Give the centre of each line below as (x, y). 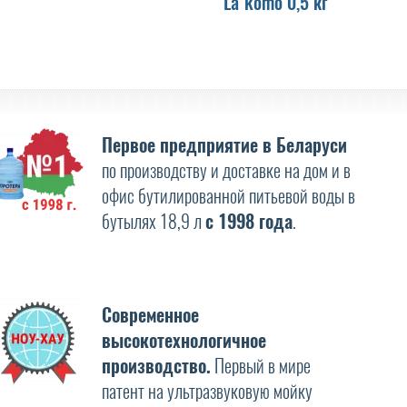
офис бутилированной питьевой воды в (228, 195)
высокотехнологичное (184, 340)
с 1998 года (248, 221)
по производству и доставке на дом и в (226, 170)
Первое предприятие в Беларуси (224, 144)
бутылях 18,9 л (153, 221)
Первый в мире (260, 365)
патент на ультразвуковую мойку (207, 391)
